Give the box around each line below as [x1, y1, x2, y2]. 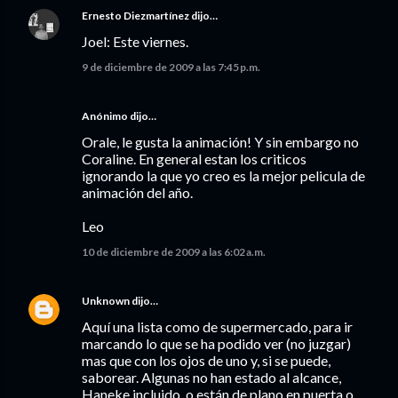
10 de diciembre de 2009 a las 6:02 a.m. [82, 245, 266, 259]
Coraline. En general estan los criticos [82, 150, 306, 167]
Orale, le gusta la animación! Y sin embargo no [82, 133, 359, 150]
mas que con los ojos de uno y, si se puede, [82, 352, 330, 369]
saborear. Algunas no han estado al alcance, [82, 369, 341, 386]
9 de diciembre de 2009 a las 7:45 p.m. [82, 60, 260, 74]
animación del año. [82, 184, 193, 201]
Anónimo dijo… [82, 109, 156, 123]
